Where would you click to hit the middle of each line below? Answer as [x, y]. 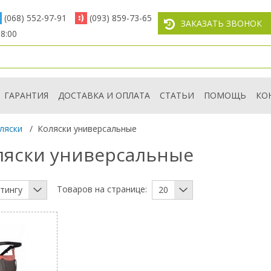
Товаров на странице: [102, 189]
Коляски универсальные [87, 129]
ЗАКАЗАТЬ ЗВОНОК [221, 23]
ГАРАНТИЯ [26, 95]
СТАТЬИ [177, 95]
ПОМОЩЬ [225, 95]
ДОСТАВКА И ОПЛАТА [104, 95]
